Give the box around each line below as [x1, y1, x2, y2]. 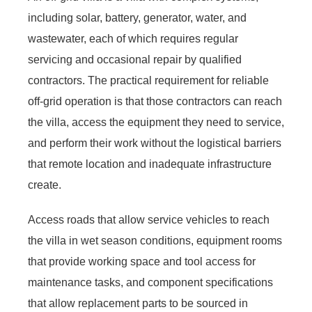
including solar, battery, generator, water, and [28, 11, 247, 24]
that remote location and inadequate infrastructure [28, 157, 272, 170]
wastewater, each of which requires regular [28, 32, 238, 45]
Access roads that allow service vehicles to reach [28, 213, 270, 226]
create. [28, 178, 61, 191]
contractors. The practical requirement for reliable [28, 74, 269, 86]
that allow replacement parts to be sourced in [28, 297, 248, 309]
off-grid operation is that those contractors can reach [28, 95, 282, 107]
